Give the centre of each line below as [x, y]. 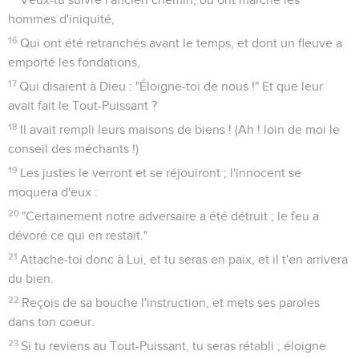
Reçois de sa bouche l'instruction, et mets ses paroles [171, 303]
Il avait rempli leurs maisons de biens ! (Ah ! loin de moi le [180, 129]
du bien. [31, 278]
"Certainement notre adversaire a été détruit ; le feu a [171, 216]
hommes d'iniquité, [61, 19]
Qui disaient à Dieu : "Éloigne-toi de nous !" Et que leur [171, 86]
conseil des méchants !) [73, 149]
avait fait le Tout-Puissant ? [83, 105]
